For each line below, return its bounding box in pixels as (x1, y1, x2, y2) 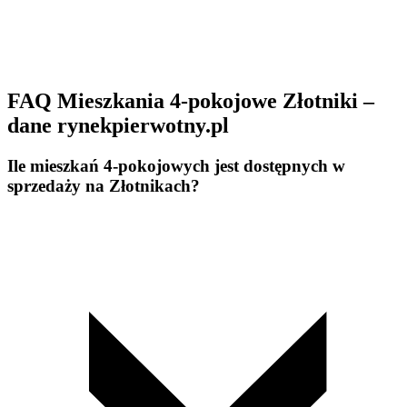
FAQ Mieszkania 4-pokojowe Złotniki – (7, 89, 374, 114)
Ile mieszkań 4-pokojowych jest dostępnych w (7, 156, 345, 175)
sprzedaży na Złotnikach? (7, 176, 200, 195)
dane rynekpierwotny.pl (7, 114, 229, 138)
